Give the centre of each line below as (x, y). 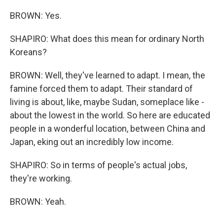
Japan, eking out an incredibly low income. (92, 142)
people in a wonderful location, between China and (108, 129)
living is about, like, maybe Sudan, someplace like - (107, 102)
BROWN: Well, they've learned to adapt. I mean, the (108, 75)
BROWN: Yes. (36, 16)
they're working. (41, 178)
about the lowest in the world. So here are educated (110, 115)
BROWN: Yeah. (38, 202)
